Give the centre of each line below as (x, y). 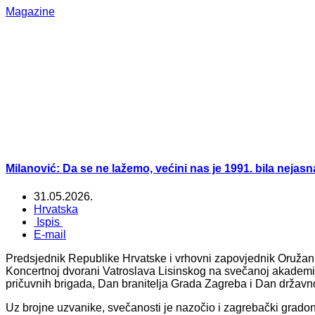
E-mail (50, 234)
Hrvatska (56, 209)
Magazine (30, 12)
